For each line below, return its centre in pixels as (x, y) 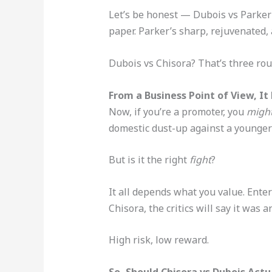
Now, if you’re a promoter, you (177, 111)
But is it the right (149, 160)
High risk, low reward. (158, 240)
